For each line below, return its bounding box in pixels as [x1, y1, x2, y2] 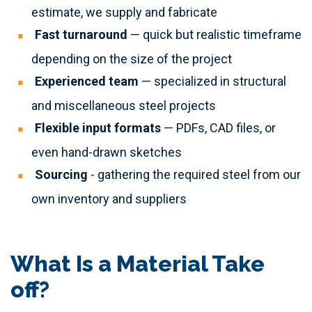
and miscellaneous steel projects [31, 97, 216, 113]
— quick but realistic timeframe [127, 27, 302, 42]
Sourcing [35, 167, 88, 182]
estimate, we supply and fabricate [31, 4, 217, 19]
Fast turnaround [35, 27, 127, 42]
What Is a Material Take [10, 250, 265, 276]
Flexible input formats [35, 120, 161, 136]
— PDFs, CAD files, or [161, 120, 276, 136]
